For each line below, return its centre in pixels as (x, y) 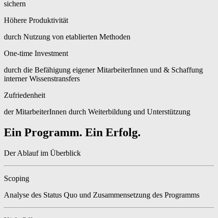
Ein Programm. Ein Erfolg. (72, 132)
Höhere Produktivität (36, 20)
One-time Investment (36, 54)
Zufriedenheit (25, 95)
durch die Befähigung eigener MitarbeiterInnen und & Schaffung (103, 70)
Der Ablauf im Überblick (42, 153)
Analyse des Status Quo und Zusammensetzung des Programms (102, 195)
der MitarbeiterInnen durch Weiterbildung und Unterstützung (97, 112)
